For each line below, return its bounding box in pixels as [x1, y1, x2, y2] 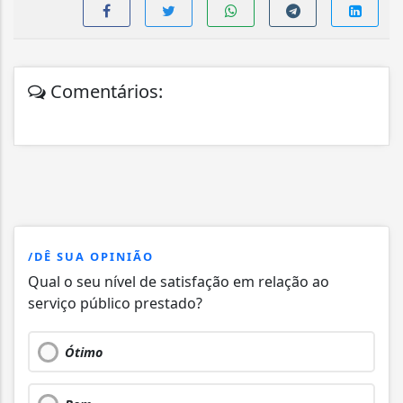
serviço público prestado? [28, 292, 202, 313]
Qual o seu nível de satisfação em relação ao [28, 271, 329, 291]
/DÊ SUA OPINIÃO [28, 247, 154, 264]
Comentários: [46, 78, 163, 103]
